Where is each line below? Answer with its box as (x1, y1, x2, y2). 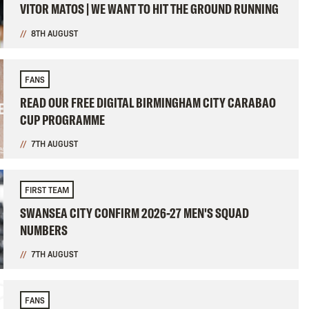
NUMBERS (19, 221, 68, 239)
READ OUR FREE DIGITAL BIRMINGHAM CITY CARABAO (19, 94, 276, 112)
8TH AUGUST (30, 28, 78, 39)
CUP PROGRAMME (19, 111, 105, 129)
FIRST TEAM (24, 184, 69, 196)
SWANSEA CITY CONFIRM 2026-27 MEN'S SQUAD (19, 204, 249, 222)
